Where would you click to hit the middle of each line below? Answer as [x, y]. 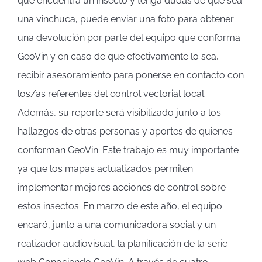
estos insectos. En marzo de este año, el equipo [120, 206]
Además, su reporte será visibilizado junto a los [119, 112]
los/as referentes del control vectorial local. [111, 94]
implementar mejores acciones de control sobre [121, 187]
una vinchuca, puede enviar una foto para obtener [125, 19]
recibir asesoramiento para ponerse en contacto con [130, 75]
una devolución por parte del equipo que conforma [129, 37]
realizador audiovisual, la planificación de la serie [122, 243]
